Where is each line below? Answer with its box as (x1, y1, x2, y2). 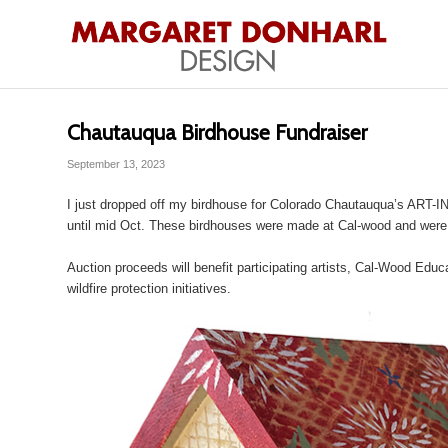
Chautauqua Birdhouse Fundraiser (67, 120, 367, 145)
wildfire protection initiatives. (67, 281, 231, 297)
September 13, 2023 (67, 158, 165, 170)
